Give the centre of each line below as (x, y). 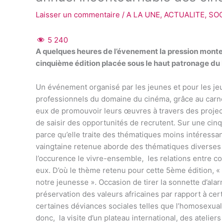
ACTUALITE (184, 15)
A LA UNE (143, 15)
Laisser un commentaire (78, 15)
